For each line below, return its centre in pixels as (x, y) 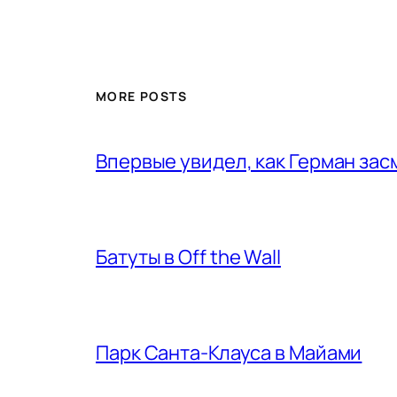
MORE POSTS (141, 97)
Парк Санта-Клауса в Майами (229, 353)
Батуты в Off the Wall (188, 257)
